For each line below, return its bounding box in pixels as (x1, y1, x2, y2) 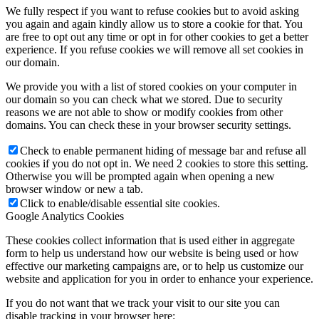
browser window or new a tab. (6, 183, 143, 196)
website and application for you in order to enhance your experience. (6, 273, 313, 286)
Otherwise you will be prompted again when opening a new (6, 170, 275, 183)
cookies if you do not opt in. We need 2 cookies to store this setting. (6, 157, 308, 170)
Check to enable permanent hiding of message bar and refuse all (20, 145, 306, 157)
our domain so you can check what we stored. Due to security (6, 93, 283, 106)
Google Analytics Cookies (6, 210, 124, 223)
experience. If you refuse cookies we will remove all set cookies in (6, 43, 303, 56)
